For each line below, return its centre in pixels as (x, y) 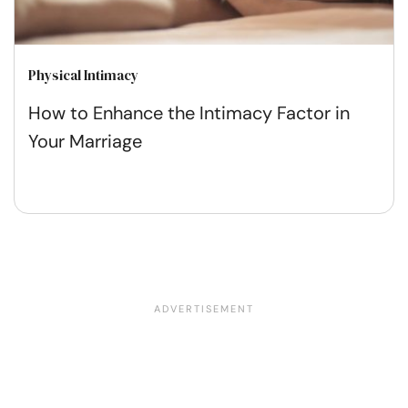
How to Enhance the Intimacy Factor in (189, 112)
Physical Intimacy (83, 75)
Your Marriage (85, 141)
